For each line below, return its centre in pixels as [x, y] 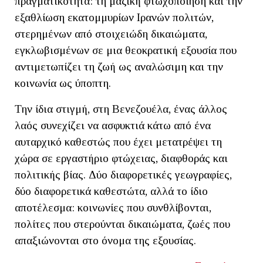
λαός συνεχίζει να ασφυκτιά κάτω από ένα [113, 125]
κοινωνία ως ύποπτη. [63, 83]
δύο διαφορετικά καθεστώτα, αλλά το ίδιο [111, 191]
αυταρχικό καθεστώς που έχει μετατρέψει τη [118, 141]
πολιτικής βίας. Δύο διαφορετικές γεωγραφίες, [123, 174]
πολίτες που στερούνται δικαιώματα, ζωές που [122, 224]
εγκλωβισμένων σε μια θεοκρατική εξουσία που [126, 50]
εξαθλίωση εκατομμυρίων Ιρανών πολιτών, [114, 17]
